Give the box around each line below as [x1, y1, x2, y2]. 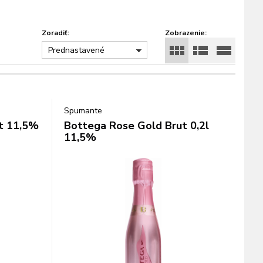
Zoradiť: [42, 28, 69, 38]
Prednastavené [48, 45, 104, 56]
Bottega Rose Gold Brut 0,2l [63, 119, 209, 133]
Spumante [63, 105, 102, 116]
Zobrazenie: [165, 28, 207, 38]
